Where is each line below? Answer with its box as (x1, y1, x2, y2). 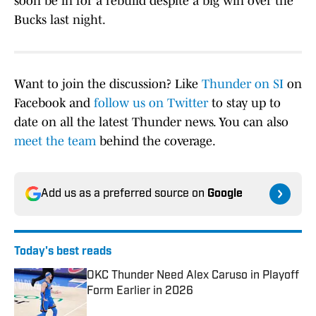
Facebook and (14, 96, 94, 111)
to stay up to (208, 96, 281, 111)
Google (207, 188, 243, 200)
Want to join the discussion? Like (14, 77, 202, 92)
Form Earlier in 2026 (87, 286, 193, 298)
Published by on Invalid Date (86, 299, 214, 311)
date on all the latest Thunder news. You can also (14, 115, 288, 130)
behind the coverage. (96, 134, 216, 149)
